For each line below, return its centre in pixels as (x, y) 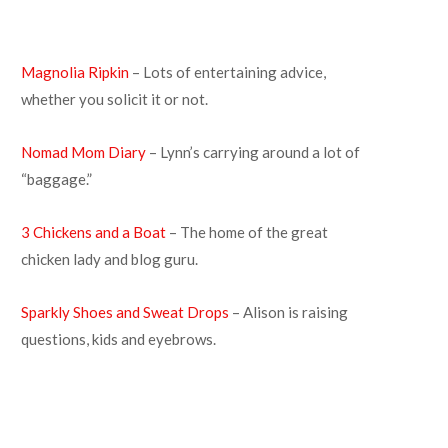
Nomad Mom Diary (83, 152)
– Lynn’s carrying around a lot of (253, 152)
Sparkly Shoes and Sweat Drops (125, 312)
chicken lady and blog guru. (109, 259)
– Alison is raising (288, 312)
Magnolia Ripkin (75, 72)
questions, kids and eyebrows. (118, 339)
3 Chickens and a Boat (93, 232)
